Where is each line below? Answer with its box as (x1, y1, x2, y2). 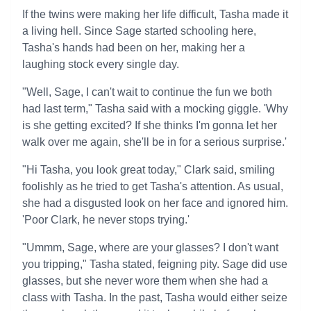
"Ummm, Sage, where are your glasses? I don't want (22, 242, 278, 253)
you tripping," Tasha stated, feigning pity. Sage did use (22, 258, 287, 270)
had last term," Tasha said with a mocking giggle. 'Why (22, 103, 288, 115)
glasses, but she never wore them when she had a (22, 275, 268, 287)
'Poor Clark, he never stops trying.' (22, 214, 190, 226)
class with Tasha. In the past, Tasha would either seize (22, 292, 287, 303)
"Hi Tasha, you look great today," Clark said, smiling (22, 164, 275, 176)
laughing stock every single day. (22, 58, 179, 70)
